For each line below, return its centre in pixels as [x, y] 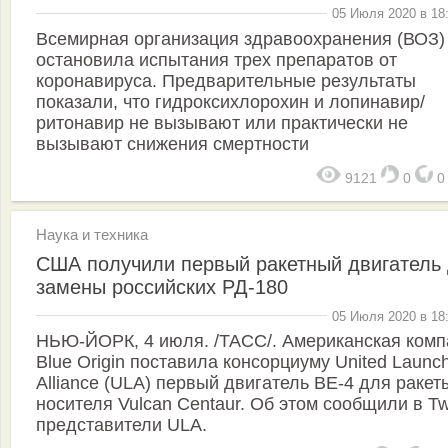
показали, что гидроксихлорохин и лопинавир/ [230, 101]
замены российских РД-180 [162, 286]
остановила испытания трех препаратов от [216, 59]
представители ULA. [121, 425]
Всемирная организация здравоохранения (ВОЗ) [240, 38]
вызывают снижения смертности [172, 143]
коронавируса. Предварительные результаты [226, 80]
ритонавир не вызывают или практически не [222, 122]
